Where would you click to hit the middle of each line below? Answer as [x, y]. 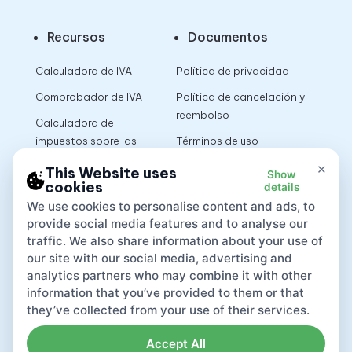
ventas [53, 159]
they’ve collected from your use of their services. [168, 310]
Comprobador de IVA [88, 97]
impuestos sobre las [86, 141]
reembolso [202, 115]
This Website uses [111, 174]
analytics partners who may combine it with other [169, 276]
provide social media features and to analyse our [167, 224]
